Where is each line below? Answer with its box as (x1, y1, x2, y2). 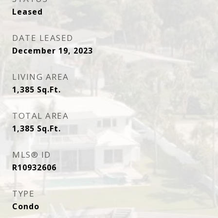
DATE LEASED (12, 32, 73, 43)
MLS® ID (12, 149, 51, 160)
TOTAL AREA (12, 110, 69, 121)
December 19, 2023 (12, 45, 93, 56)
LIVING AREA (12, 71, 69, 82)
